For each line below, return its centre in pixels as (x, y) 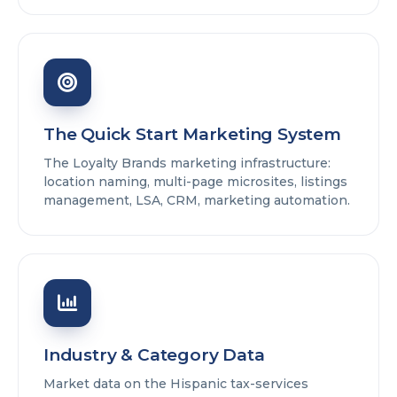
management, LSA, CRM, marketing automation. (197, 201)
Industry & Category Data (154, 355)
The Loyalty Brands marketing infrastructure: (187, 163)
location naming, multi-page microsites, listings (195, 182)
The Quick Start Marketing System (192, 135)
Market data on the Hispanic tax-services (176, 384)
